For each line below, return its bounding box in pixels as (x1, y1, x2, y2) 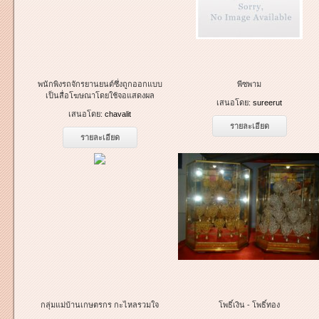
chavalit (105, 110, 131, 118)
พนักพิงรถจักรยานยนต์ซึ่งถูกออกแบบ (37, 80, 162, 88)
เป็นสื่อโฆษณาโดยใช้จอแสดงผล (45, 91, 155, 100)
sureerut (253, 98, 282, 107)
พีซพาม (237, 80, 261, 88)
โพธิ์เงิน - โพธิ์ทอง (219, 300, 280, 309)
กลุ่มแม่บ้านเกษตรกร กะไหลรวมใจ (41, 300, 159, 309)
